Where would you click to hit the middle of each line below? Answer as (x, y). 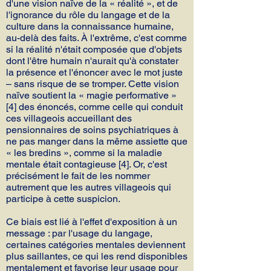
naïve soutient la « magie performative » (91, 95)
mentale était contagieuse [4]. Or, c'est (87, 164)
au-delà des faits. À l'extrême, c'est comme (96, 38)
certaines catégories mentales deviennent (96, 245)
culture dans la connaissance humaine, (90, 26)
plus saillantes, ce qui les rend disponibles (97, 256)
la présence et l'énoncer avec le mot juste (94, 72)
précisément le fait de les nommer (78, 176)
